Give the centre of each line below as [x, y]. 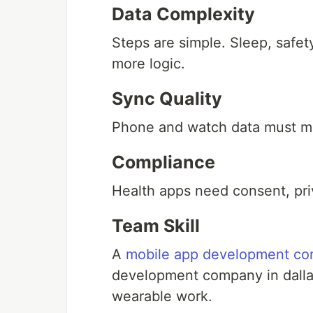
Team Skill [156, 226]
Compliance [163, 162]
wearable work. [162, 296]
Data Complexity [183, 14]
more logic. [148, 64]
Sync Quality [167, 99]
